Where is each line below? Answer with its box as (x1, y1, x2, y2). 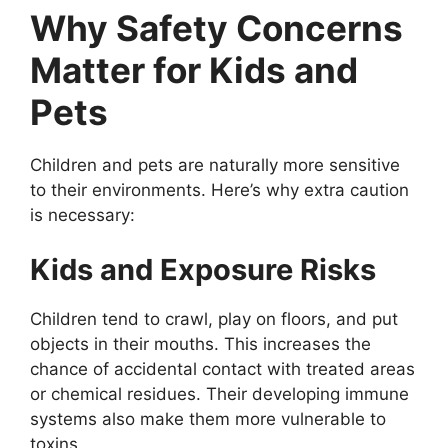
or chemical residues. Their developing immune (30, 384, 409, 404)
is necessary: (30, 204, 135, 225)
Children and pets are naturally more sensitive (30, 154, 400, 175)
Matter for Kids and (30, 48, 358, 91)
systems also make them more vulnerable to (30, 409, 386, 429)
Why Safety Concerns (30, 6, 403, 49)
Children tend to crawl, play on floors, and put (30, 309, 398, 329)
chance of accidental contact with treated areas (30, 359, 415, 379)
